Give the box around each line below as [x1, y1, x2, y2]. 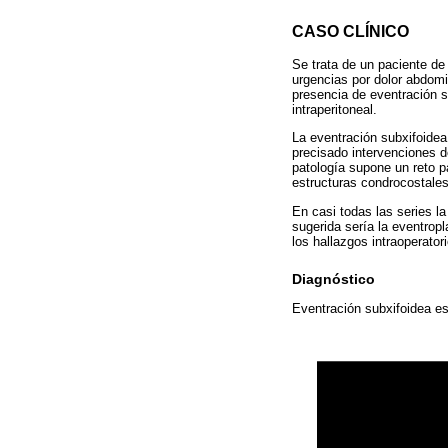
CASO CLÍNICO [292, 21, 409, 40]
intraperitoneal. [292, 102, 377, 118]
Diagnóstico [292, 272, 375, 288]
